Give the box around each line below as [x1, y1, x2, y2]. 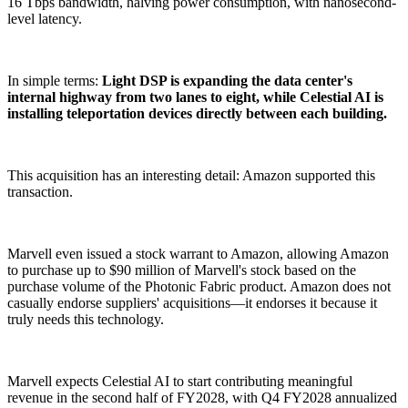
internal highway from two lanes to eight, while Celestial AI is [7, 89, 383, 106]
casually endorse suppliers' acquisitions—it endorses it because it [7, 295, 377, 311]
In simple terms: [7, 73, 102, 89]
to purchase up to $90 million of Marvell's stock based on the [7, 262, 356, 279]
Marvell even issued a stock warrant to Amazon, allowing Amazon [7, 246, 389, 262]
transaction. [7, 184, 73, 200]
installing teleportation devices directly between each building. [7, 106, 387, 122]
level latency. [7, 11, 82, 27]
